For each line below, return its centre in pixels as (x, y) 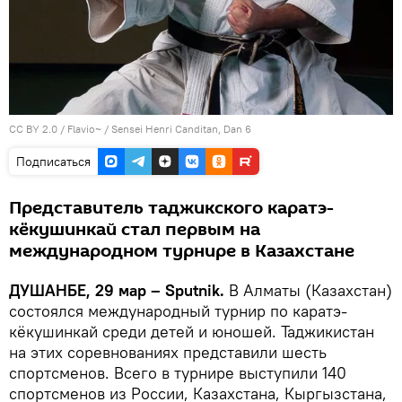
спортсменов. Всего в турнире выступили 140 (178, 373)
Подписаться (53, 162)
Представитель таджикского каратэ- (171, 209)
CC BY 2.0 (33, 129)
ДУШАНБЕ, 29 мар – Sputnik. (117, 291)
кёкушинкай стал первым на (135, 230)
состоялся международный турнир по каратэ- (178, 311)
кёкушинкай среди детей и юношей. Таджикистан (192, 332)
